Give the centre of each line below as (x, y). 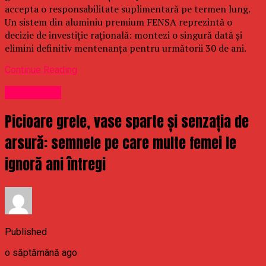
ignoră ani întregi (55, 165)
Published (26, 232)
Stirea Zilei (33, 93)
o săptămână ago (41, 253)
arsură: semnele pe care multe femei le (121, 143)
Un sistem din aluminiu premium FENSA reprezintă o (118, 22)
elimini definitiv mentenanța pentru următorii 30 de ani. (126, 48)
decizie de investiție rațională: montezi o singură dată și (123, 35)
